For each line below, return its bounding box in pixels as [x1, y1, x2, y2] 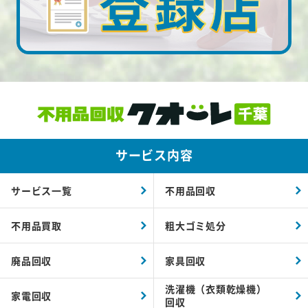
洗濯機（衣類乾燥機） [165, 282, 267, 296]
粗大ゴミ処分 [165, 218, 226, 232]
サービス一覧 [11, 183, 72, 197]
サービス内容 [115, 146, 193, 164]
